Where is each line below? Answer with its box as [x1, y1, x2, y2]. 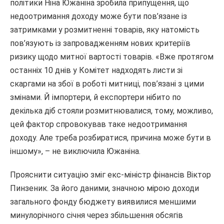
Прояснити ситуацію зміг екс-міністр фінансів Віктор [10, 170, 211, 179]
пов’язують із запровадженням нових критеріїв [10, 38, 190, 48]
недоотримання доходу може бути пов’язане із [10, 11, 187, 21]
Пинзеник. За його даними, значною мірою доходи [10, 183, 199, 193]
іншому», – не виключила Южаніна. [10, 146, 140, 156]
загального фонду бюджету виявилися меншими [10, 197, 196, 206]
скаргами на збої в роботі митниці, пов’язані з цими [10, 79, 204, 88]
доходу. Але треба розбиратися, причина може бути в [10, 133, 211, 142]
